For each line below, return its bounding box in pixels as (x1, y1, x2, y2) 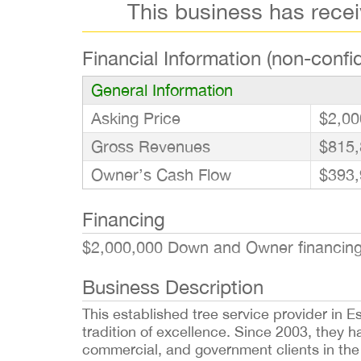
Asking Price (91, 109, 180, 127)
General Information (91, 81, 233, 99)
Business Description (82, 276, 263, 298)
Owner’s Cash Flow (91, 165, 231, 184)
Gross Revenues (91, 137, 210, 156)
